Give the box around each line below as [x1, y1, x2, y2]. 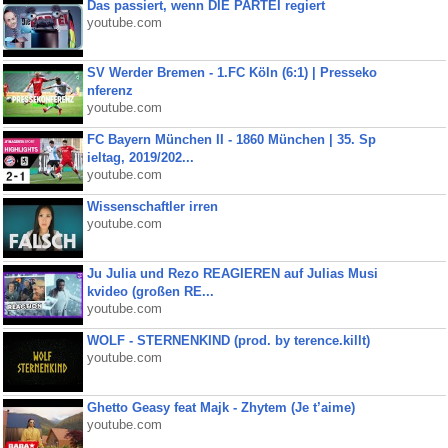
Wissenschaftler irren [86, 199, 218, 214]
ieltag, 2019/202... [86, 150, 194, 165]
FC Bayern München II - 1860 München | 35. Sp [86, 132, 376, 147]
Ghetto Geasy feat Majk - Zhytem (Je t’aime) [86, 400, 355, 415]
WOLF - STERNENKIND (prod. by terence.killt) [86, 333, 370, 348]
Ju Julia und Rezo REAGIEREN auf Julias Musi [86, 266, 378, 281]
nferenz [86, 83, 133, 98]
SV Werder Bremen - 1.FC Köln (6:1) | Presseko [86, 65, 377, 80]
